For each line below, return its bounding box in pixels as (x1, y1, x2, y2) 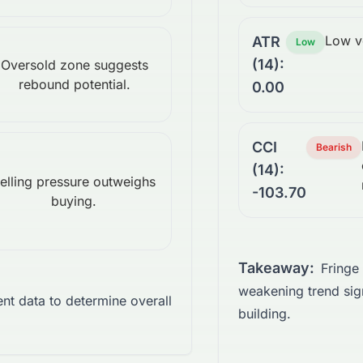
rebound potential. (18, 76, 130, 93)
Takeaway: (238, 259, 314, 277)
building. (238, 305, 291, 322)
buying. (51, 193, 96, 210)
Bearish (316, 141, 352, 154)
